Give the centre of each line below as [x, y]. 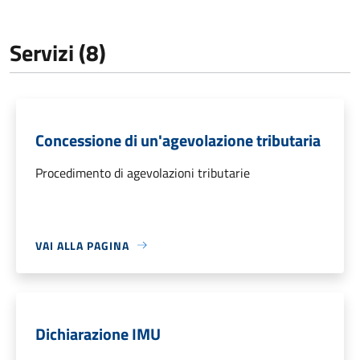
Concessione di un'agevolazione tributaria [178, 140]
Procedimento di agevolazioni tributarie [143, 172]
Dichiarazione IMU [98, 333]
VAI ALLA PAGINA [82, 245]
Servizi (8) [58, 52]
